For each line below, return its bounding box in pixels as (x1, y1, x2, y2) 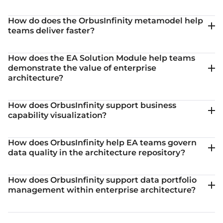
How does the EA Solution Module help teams (8, 53, 195, 63)
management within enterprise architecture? (8, 185, 196, 195)
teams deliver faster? (8, 26, 95, 35)
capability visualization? (8, 111, 107, 120)
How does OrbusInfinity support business (8, 101, 176, 110)
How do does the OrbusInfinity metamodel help (8, 16, 203, 25)
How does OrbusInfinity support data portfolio (8, 175, 197, 185)
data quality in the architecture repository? (8, 148, 185, 157)
